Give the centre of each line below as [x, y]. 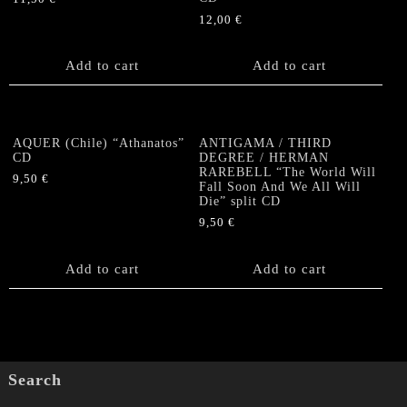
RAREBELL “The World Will [288, 172]
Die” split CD [240, 201]
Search [35, 380]
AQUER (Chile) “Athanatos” [99, 143]
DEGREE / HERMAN [264, 157]
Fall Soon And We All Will [280, 186]
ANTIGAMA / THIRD [266, 143]
